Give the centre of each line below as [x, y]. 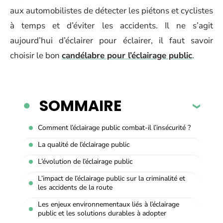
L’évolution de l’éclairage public [85, 161]
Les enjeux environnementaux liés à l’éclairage [109, 204]
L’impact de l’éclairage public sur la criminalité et [111, 178]
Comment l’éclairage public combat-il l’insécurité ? [114, 127]
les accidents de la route [75, 187]
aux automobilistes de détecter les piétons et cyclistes [111, 11]
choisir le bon [36, 56]
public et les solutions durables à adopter [102, 213]
